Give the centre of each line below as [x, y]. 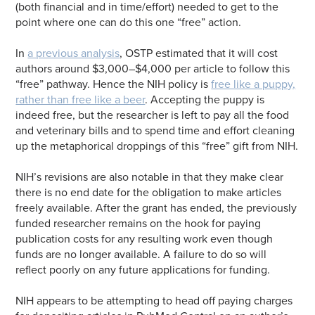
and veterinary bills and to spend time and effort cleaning [155, 130]
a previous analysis [74, 53]
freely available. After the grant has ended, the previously [156, 208]
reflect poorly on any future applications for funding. [144, 270]
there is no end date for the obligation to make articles [149, 192]
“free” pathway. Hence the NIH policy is [114, 84]
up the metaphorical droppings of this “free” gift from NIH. [157, 146]
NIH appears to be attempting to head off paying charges [154, 301]
